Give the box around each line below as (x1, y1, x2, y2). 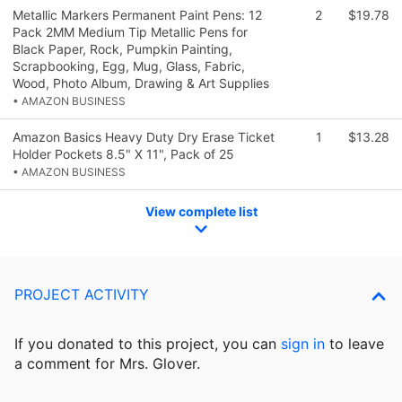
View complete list (144, 203, 258, 219)
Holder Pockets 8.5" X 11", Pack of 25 (13, 145, 234, 162)
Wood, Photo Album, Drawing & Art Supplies (13, 74, 269, 91)
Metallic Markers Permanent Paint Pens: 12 (13, 6, 262, 22)
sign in (281, 335, 325, 354)
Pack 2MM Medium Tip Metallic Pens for (13, 23, 248, 39)
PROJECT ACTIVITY (14, 285, 149, 304)
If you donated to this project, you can (14, 335, 281, 354)
